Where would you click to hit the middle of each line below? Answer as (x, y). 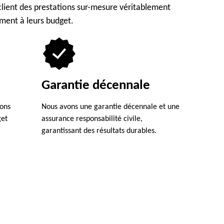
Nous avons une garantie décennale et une (110, 107)
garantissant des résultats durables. (99, 131)
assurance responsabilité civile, (92, 119)
